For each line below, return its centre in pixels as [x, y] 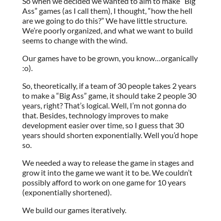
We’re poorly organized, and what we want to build [107, 31]
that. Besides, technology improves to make [95, 115]
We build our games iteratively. [74, 210]
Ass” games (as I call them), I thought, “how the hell [107, 11]
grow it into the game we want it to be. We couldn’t [107, 173]
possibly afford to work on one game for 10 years [104, 183]
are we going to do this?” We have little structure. [104, 21]
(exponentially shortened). [67, 192]
